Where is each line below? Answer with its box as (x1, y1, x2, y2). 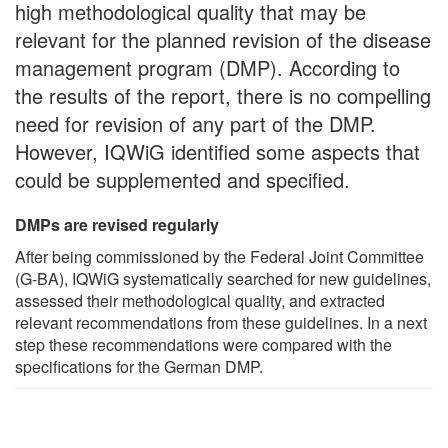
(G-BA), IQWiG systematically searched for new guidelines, (15, 266, 431, 290)
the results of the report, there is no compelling (15, 80, 431, 110)
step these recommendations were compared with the (15, 332, 392, 356)
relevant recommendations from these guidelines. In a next (15, 310, 427, 334)
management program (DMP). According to (15, 52, 400, 82)
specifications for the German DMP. (15, 354, 263, 378)
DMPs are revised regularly (15, 212, 219, 236)
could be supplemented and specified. (15, 164, 350, 194)
